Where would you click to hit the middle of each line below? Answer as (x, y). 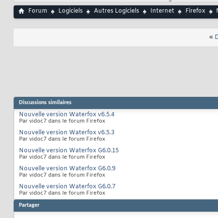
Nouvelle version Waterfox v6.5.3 (67, 133)
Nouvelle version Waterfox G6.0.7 (67, 187)
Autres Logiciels (117, 11)
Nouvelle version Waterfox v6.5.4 (67, 115)
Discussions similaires (45, 102)
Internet (162, 11)
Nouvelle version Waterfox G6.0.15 (69, 151)
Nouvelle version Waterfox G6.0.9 (67, 169)
